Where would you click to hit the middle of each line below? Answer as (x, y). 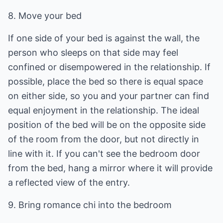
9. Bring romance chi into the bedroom (90, 205)
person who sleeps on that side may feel (93, 53)
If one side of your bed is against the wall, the (104, 38)
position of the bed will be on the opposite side (107, 125)
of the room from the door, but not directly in (104, 139)
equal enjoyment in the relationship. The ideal (104, 110)
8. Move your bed (45, 16)
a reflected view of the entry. (69, 182)
